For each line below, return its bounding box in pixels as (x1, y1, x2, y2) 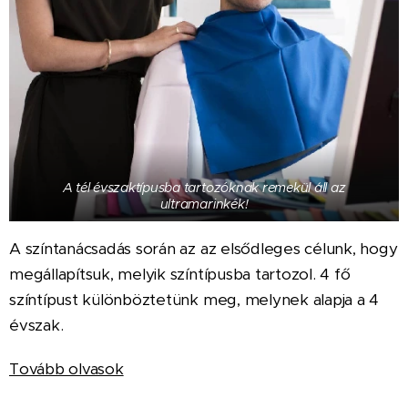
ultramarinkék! (159, 196, 249, 213)
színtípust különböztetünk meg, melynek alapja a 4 (9, 290, 380, 311)
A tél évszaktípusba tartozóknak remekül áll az (62, 179, 346, 197)
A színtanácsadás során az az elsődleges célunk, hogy (9, 239, 398, 260)
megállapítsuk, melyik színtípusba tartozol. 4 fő (9, 264, 351, 285)
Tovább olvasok (9, 359, 124, 380)
